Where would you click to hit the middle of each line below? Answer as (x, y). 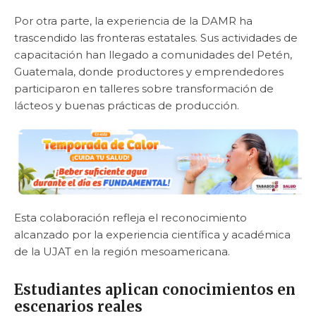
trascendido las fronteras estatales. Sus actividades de (156, 37)
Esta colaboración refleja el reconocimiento (130, 218)
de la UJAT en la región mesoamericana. (122, 252)
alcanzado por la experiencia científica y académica (152, 235)
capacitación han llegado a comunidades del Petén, (153, 54)
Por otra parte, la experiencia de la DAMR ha (133, 20)
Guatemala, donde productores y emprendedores (149, 71)
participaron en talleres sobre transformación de (144, 88)
